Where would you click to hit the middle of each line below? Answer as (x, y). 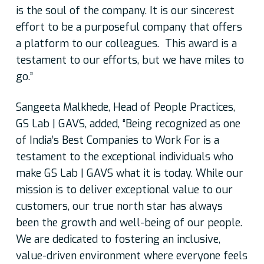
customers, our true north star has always (119, 207)
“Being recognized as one (181, 124)
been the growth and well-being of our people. (129, 223)
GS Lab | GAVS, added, (69, 124)
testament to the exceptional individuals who (124, 157)
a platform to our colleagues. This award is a (126, 44)
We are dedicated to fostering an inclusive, (118, 240)
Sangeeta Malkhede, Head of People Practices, (125, 108)
